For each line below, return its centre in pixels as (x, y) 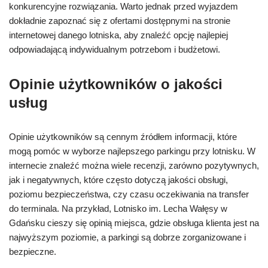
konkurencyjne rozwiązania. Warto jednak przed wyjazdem (124, 6)
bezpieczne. (33, 252)
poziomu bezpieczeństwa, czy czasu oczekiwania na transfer (129, 194)
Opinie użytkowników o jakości (116, 84)
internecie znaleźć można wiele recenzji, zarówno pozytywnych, (134, 165)
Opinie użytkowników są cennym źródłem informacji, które (123, 137)
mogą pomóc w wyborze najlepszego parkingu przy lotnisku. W (132, 151)
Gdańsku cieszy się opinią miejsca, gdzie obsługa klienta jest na (134, 223)
